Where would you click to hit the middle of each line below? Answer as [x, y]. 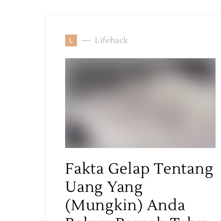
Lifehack [111, 40]
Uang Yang [104, 187]
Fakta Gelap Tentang [139, 169]
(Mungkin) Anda [125, 205]
